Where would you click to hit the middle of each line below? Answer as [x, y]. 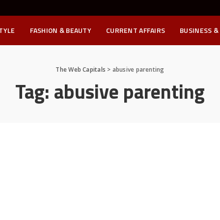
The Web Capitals [81, 69]
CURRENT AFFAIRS [136, 30]
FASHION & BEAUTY [60, 30]
